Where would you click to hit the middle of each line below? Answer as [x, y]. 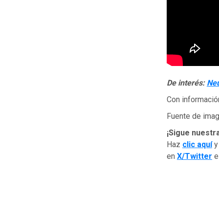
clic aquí [197, 144]
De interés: [186, 83]
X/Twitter [194, 156]
